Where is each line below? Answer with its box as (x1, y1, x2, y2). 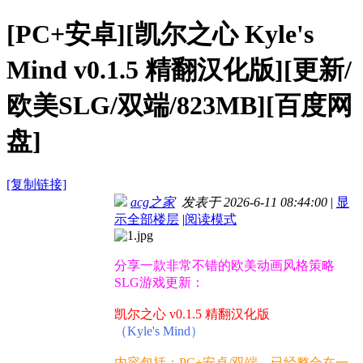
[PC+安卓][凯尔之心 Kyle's (6, 19, 314, 49)
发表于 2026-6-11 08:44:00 (175, 195, 327, 210)
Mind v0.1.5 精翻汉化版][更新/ (6, 54, 352, 84)
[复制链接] (6, 177, 66, 192)
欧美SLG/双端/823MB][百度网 (6, 90, 352, 120)
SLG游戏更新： (114, 275, 204, 290)
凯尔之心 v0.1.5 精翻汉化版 (114, 307, 270, 322)
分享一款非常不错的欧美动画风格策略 (114, 258, 335, 273)
